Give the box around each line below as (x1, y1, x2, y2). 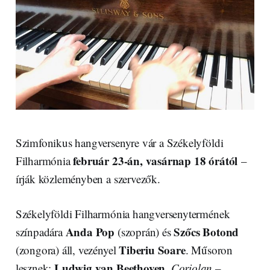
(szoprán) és (115, 224, 174, 239)
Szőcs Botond (174, 223, 239, 240)
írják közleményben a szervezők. (15, 171, 160, 186)
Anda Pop (65, 223, 115, 240)
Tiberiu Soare (119, 241, 186, 258)
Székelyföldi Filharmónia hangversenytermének (15, 206, 230, 221)
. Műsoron (185, 242, 233, 257)
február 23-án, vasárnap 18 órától (73, 152, 241, 169)
